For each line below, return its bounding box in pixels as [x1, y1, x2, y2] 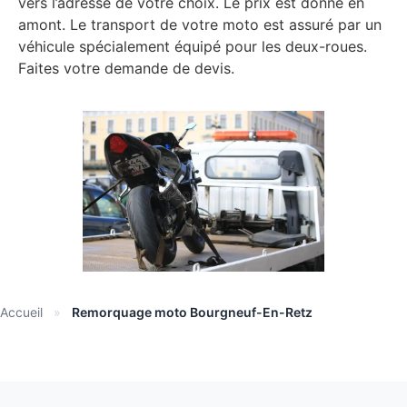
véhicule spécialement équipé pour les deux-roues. [18, 37, 367, 56]
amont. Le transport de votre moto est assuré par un [18, 15, 382, 35]
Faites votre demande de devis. [18, 59, 234, 78]
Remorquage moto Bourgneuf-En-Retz [72, 303, 313, 320]
